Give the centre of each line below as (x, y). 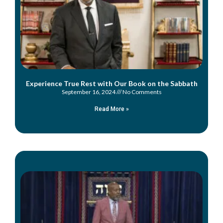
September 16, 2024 (89, 92)
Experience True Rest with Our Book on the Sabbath (111, 83)
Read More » (111, 109)
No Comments (141, 92)
